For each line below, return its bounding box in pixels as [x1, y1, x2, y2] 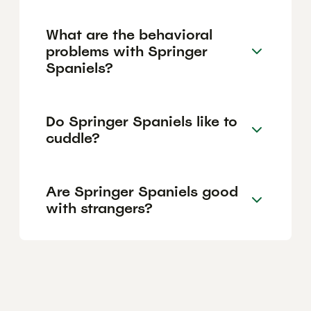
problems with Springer [46, 42, 208, 60]
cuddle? [46, 128, 100, 147]
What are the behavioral [46, 25, 212, 44]
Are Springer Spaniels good [46, 182, 238, 201]
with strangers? [46, 199, 153, 217]
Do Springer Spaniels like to [46, 112, 237, 131]
